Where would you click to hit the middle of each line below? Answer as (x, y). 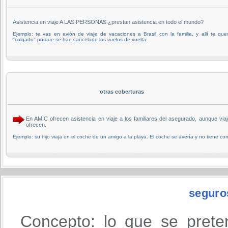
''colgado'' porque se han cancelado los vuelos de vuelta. (80, 39)
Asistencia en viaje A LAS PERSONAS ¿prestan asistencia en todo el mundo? (108, 22)
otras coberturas (122, 91)
